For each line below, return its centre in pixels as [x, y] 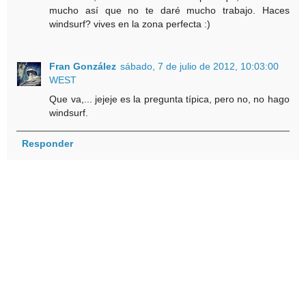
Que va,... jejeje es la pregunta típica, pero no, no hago [169, 99]
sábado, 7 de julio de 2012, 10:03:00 [200, 66]
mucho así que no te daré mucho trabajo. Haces [169, 10]
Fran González [83, 66]
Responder [47, 144]
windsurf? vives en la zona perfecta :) [130, 24]
